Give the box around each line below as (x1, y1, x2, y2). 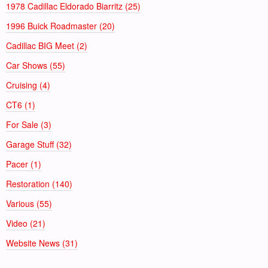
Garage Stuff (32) (6, 138, 72, 150)
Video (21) (6, 217, 45, 229)
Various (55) (6, 197, 52, 209)
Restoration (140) (6, 177, 72, 190)
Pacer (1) (6, 157, 41, 170)
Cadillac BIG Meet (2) (6, 39, 87, 51)
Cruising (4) (6, 78, 50, 91)
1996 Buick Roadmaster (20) (6, 19, 115, 32)
